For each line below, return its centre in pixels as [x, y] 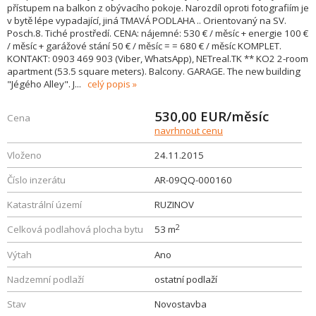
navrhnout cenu [189, 130]
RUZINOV [174, 205]
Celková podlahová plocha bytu [75, 229]
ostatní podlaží [186, 279]
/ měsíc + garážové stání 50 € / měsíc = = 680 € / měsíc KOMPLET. [144, 46]
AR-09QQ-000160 [193, 180]
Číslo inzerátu [36, 180]
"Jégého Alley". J [41, 84]
